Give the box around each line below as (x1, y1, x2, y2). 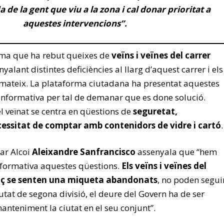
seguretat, (133, 105, 177, 117)
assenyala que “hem (135, 145, 217, 157)
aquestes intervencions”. (22, 17, 127, 29)
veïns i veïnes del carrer (111, 49, 210, 61)
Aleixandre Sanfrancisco (32, 145, 135, 157)
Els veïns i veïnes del (121, 159, 206, 171)
